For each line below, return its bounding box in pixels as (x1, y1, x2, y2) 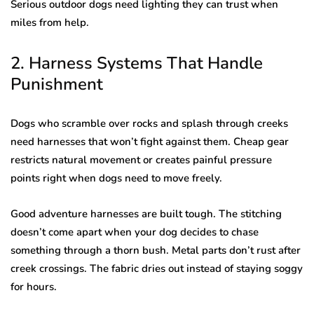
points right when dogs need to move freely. (11, 171, 222, 186)
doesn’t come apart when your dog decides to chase (11, 225, 259, 240)
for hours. (11, 280, 57, 294)
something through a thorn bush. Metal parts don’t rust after (11, 243, 301, 258)
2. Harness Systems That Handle (11, 52, 263, 75)
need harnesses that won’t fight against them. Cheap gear (11, 135, 289, 149)
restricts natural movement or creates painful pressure (11, 153, 272, 168)
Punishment (11, 73, 103, 96)
